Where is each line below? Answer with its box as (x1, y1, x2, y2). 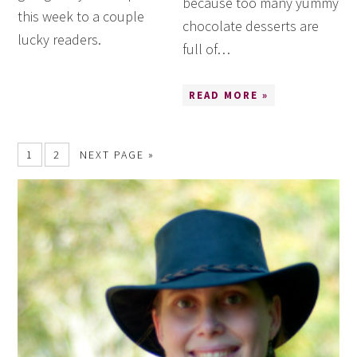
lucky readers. (18, 29, 102, 49)
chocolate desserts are (182, 16, 320, 35)
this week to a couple (18, 6, 145, 25)
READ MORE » (189, 88, 269, 102)
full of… (182, 39, 231, 58)
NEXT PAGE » (80, 147, 155, 162)
